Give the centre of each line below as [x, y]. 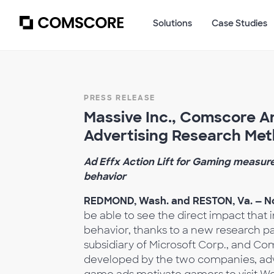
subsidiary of [115, 245]
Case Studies [239, 24]
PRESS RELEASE [120, 98]
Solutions [172, 24]
